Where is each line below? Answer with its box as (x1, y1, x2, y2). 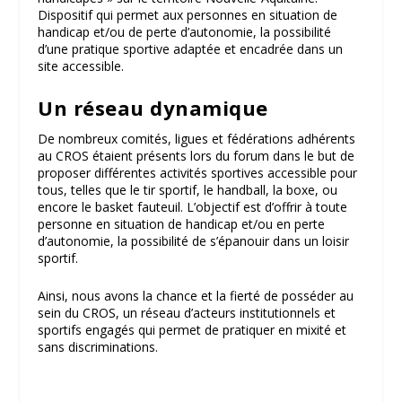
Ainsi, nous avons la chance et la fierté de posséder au (38, 286, 354, 304)
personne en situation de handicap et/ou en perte (38, 215, 326, 233)
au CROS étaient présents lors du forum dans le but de (38, 147, 355, 165)
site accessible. (38, 57, 125, 74)
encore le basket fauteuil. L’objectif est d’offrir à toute (38, 198, 348, 216)
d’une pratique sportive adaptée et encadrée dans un (38, 39, 344, 57)
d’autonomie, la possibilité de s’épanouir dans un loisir (38, 232, 350, 250)
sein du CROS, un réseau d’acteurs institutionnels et (38, 303, 336, 321)
